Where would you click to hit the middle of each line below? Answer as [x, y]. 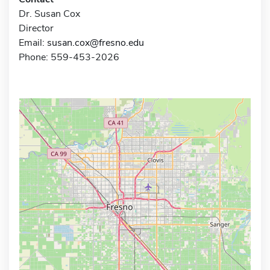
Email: [33, 42]
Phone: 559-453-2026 [69, 57]
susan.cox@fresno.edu [96, 42]
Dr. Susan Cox [49, 14]
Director [36, 28]
